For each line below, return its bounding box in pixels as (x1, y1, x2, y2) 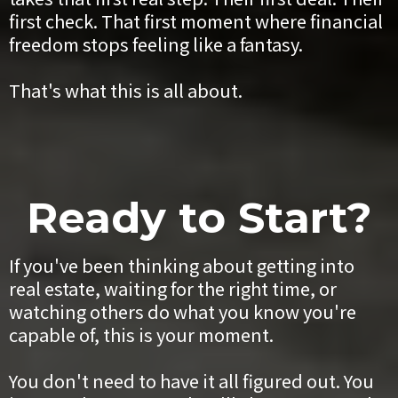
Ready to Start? (26, 191, 372, 243)
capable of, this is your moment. (9, 321, 274, 347)
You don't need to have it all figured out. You (9, 367, 374, 394)
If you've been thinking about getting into (9, 251, 354, 278)
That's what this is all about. (9, 76, 243, 103)
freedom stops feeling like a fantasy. (9, 30, 303, 57)
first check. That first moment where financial (9, 7, 383, 34)
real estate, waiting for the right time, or (9, 275, 337, 301)
